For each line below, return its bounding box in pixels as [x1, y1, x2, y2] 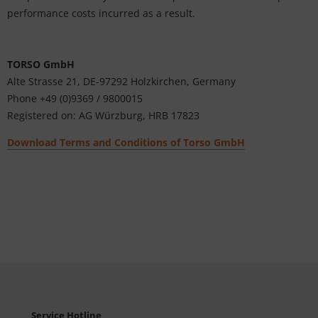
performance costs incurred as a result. [7, 6, 195, 20]
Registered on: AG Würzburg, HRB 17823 [7, 109, 199, 122]
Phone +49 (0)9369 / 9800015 [7, 92, 143, 105]
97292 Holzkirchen [99, 75, 187, 88]
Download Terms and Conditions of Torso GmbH [7, 136, 245, 149]
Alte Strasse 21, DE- [7, 75, 99, 88]
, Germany [187, 75, 236, 88]
